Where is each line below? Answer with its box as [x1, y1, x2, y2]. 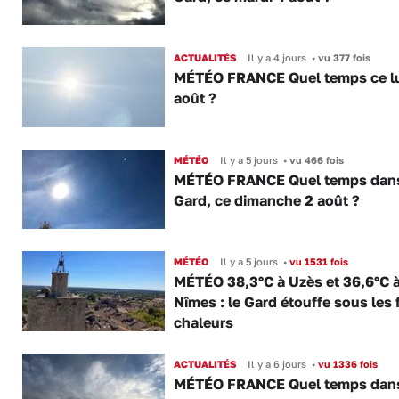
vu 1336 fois [314, 357, 378, 370]
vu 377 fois [314, 52, 370, 64]
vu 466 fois [286, 153, 344, 166]
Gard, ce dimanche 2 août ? [173, 191, 360, 209]
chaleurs [173, 313, 233, 332]
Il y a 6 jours [247, 357, 306, 370]
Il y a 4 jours [247, 52, 306, 64]
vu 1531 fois [286, 256, 348, 268]
